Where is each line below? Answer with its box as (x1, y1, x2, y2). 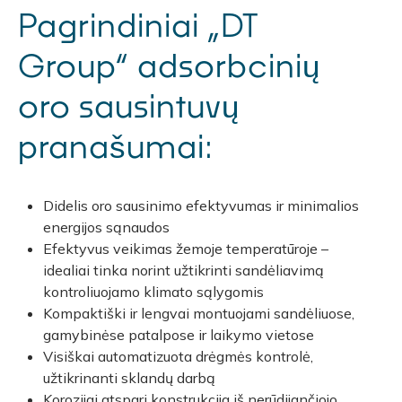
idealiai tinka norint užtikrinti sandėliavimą (43, 260, 325, 279)
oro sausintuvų (18, 85, 240, 125)
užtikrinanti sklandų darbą (43, 368, 216, 387)
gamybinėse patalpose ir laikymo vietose (43, 325, 315, 344)
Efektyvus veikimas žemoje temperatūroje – (43, 239, 329, 258)
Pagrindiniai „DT (18, 4, 259, 44)
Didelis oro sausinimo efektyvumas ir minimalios (43, 196, 360, 214)
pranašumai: (18, 126, 214, 165)
